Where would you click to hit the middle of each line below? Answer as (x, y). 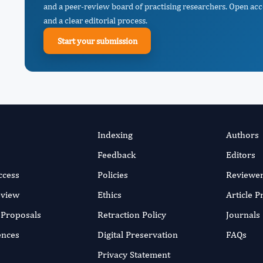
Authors (243, 135)
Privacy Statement (134, 254)
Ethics (109, 195)
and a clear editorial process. (95, 20)
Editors (241, 155)
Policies (112, 175)
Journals (243, 215)
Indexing (115, 135)
